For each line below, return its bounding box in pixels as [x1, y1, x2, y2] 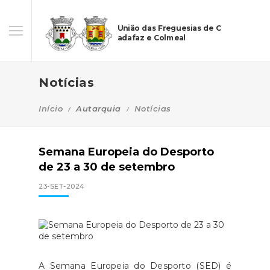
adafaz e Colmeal [117, 34, 186, 43]
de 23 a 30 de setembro [39, 160, 175, 174]
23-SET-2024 [39, 181, 85, 190]
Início [39, 103, 63, 113]
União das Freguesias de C [117, 24, 222, 33]
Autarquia [76, 103, 121, 113]
